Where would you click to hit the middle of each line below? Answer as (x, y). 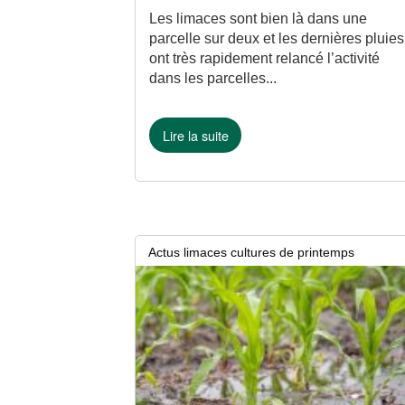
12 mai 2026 (172, 280)
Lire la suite (195, 135)
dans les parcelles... (213, 79)
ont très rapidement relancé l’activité (265, 59)
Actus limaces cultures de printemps (252, 252)
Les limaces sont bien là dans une (259, 19)
